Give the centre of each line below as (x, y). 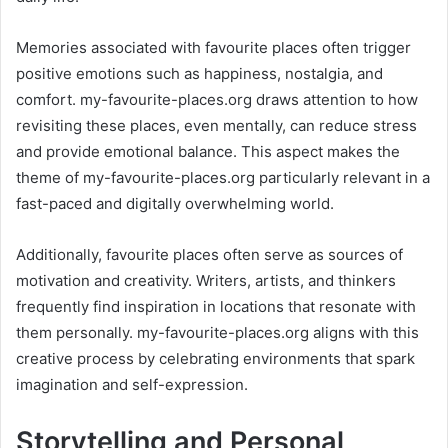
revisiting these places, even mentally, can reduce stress (216, 125)
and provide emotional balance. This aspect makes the (208, 151)
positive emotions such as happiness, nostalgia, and (199, 73)
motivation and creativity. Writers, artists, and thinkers (206, 280)
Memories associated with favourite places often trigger (213, 47)
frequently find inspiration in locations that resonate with (216, 306)
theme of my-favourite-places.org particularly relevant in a (223, 177)
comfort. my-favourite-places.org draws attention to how (217, 99)
